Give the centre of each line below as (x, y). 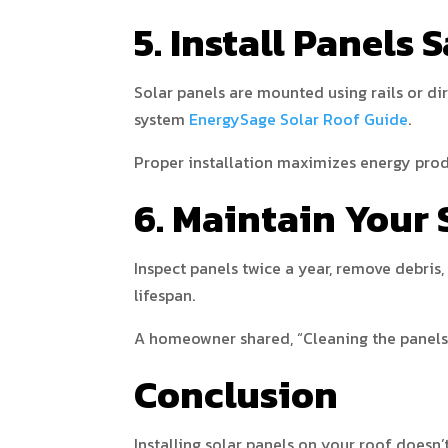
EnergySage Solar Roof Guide (299, 119)
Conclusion (236, 394)
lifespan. (165, 295)
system (160, 119)
